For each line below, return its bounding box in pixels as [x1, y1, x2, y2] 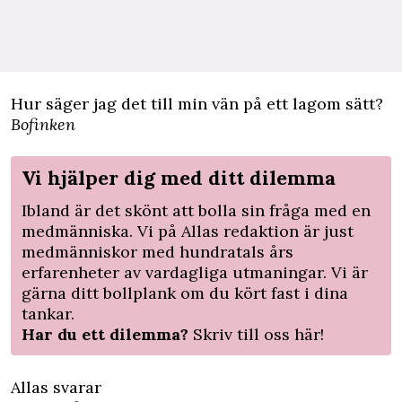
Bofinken [11, 114, 75, 135]
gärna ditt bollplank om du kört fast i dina [22, 283, 348, 303]
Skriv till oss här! [193, 324, 324, 345]
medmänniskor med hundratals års [22, 241, 293, 262]
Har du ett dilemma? [22, 324, 188, 345]
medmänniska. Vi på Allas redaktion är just [22, 221, 354, 241]
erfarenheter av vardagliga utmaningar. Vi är [22, 262, 368, 283]
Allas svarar [11, 377, 101, 398]
